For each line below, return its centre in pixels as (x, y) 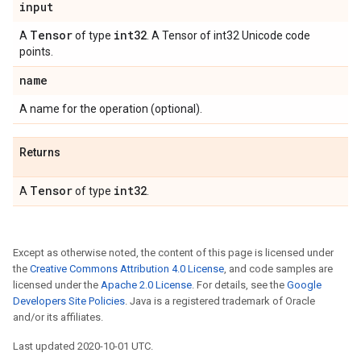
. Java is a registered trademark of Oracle (220, 301)
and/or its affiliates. (58, 317)
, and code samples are (278, 269)
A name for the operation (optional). (111, 109)
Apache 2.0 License (146, 285)
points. (36, 52)
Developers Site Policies (69, 301)
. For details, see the (239, 285)
